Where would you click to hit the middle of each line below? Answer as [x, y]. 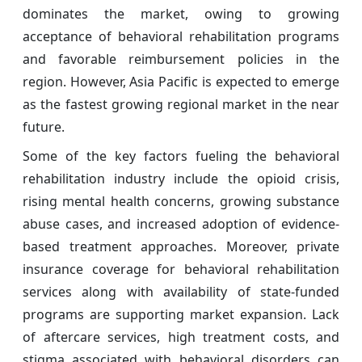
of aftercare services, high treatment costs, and [181, 337]
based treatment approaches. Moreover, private [181, 247]
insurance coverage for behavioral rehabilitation [181, 269]
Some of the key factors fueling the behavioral [181, 156]
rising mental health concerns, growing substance [181, 202]
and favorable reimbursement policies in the [181, 59]
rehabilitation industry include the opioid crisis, [181, 179]
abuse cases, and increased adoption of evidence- [181, 224]
